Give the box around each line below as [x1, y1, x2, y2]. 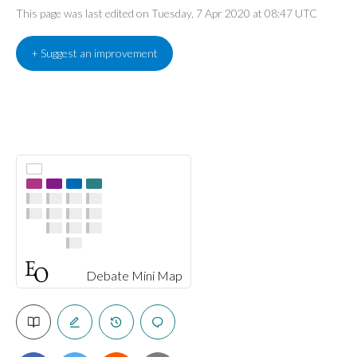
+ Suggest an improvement [31, 46, 158, 60]
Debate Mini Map [86, 267, 182, 283]
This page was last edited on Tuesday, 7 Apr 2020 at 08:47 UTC [16, 6, 317, 20]
